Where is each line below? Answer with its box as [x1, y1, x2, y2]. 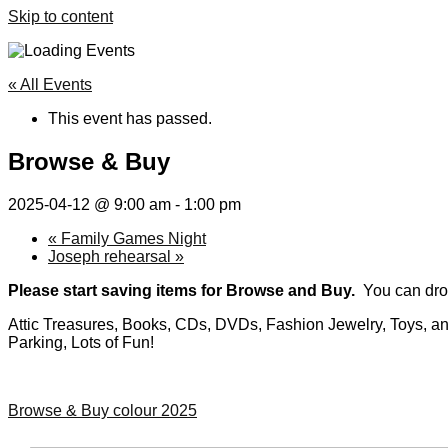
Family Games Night [57, 229, 206, 247]
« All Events [8, 76, 92, 93]
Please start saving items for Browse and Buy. [8, 281, 355, 299]
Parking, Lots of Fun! [8, 333, 154, 351]
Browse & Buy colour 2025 [8, 401, 197, 419]
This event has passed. [48, 110, 212, 127]
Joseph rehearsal [48, 247, 175, 265]
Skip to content [8, 8, 113, 25]
